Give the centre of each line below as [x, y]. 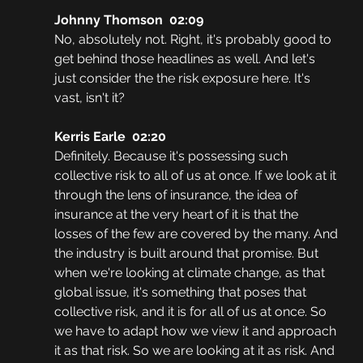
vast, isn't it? [89, 98]
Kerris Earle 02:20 [110, 137]
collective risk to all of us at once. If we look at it [196, 176]
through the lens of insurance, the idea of [177, 195]
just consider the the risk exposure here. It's [184, 79]
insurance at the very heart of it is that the [177, 215]
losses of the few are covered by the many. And [197, 234]
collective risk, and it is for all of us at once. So [192, 312]
